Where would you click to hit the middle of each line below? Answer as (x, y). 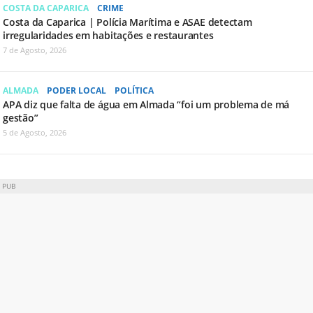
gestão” (21, 117)
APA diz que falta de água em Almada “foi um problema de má (146, 104)
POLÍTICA (134, 90)
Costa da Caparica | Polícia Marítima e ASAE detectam (128, 22)
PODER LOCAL (77, 90)
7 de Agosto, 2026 (35, 50)
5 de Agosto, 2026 (35, 132)
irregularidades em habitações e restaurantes (108, 35)
